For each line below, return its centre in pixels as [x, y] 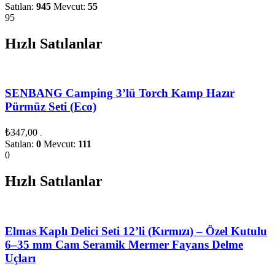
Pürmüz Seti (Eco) [51, 107]
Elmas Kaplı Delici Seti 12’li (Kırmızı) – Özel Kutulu [136, 231]
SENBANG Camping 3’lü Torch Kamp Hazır [120, 93]
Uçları [20, 258]
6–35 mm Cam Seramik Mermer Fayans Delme [124, 244]
